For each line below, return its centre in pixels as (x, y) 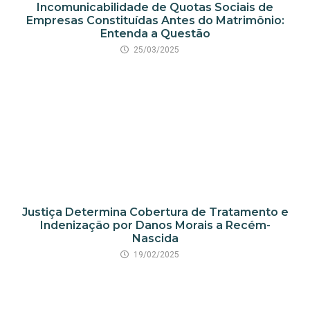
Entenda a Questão (155, 33)
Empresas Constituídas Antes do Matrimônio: (155, 20)
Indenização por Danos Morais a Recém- (155, 225)
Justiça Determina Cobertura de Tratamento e (155, 212)
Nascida (155, 238)
